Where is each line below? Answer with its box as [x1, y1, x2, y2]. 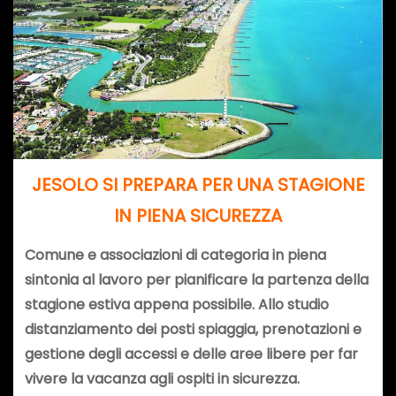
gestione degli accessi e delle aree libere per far [24, 344, 358, 365]
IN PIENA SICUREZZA [114, 203, 282, 229]
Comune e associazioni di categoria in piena [24, 245, 326, 266]
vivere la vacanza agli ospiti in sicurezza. [24, 369, 300, 390]
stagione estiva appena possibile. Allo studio [24, 294, 329, 316]
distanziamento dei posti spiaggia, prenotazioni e [24, 319, 362, 340]
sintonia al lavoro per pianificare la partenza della [24, 270, 369, 291]
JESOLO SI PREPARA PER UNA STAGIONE [31, 172, 365, 198]
